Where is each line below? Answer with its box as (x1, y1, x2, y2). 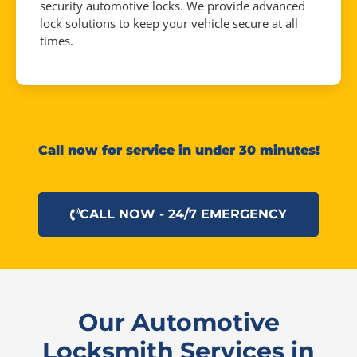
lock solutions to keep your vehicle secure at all (40, 15, 298, 31)
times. (40, 33, 73, 49)
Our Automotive (77, 308, 280, 337)
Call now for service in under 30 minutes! (37, 143, 320, 158)
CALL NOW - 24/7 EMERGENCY (80, 206, 287, 222)
